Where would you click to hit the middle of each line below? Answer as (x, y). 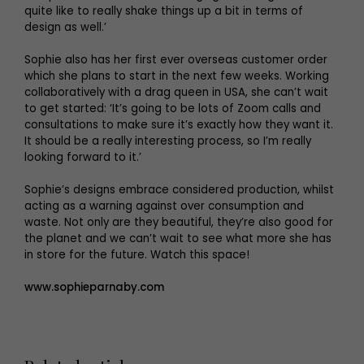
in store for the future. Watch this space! (137, 255)
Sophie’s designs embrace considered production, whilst (179, 190)
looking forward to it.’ (83, 158)
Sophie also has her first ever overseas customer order (176, 60)
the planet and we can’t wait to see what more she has (178, 239)
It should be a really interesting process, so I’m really (168, 141)
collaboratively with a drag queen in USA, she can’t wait (176, 93)
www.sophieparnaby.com (94, 288)
